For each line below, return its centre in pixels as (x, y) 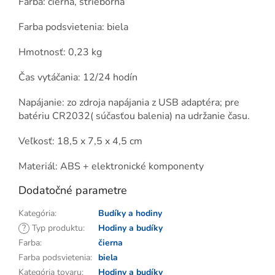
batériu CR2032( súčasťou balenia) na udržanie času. (134, 116)
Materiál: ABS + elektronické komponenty (111, 167)
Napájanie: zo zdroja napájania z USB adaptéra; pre (129, 103)
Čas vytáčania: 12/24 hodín (78, 78)
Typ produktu (56, 228)
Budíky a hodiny (130, 214)
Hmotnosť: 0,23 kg (60, 52)
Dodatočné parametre (73, 191)
